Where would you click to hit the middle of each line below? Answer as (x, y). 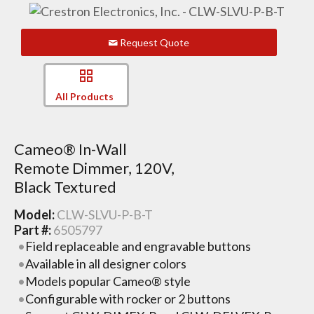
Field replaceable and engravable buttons (138, 246)
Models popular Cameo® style (108, 281)
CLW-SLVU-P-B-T (104, 214)
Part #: (33, 230)
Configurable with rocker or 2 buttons (128, 298)
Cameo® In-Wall (70, 149)
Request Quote (154, 42)
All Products (84, 96)
